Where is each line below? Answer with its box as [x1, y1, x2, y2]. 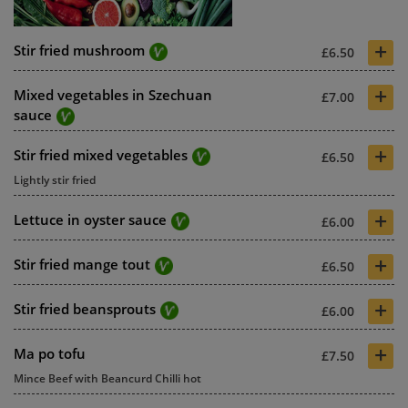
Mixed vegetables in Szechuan [14, 86, 212, 104]
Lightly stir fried [14, 171, 96, 188]
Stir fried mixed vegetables [14, 145, 188, 164]
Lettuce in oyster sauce [14, 209, 167, 229]
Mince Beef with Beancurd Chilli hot [14, 370, 201, 386]
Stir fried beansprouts [14, 299, 156, 318]
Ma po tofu [14, 343, 86, 362]
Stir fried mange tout [14, 254, 150, 273]
